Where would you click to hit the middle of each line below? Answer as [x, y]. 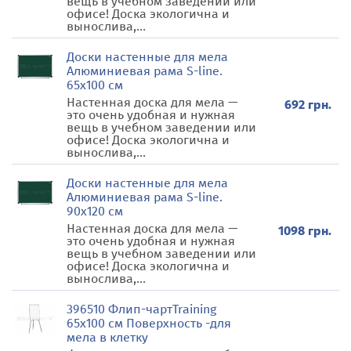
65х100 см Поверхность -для [149, 323]
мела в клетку [107, 337]
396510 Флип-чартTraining [141, 309]
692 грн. [308, 104]
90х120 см [95, 211]
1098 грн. [305, 230]
